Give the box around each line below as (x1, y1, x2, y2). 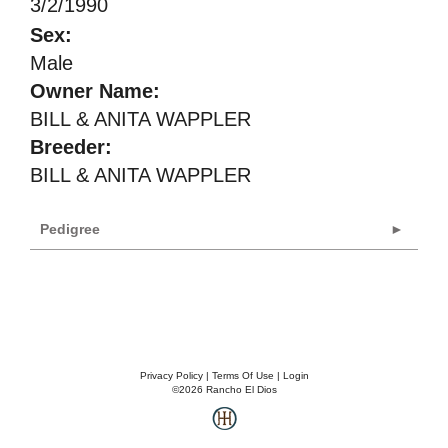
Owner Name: (30, 80, 160, 102)
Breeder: (30, 136, 112, 158)
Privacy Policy (139, 370, 203, 381)
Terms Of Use (211, 370, 274, 381)
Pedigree (40, 221, 100, 237)
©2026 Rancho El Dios (171, 384, 277, 395)
